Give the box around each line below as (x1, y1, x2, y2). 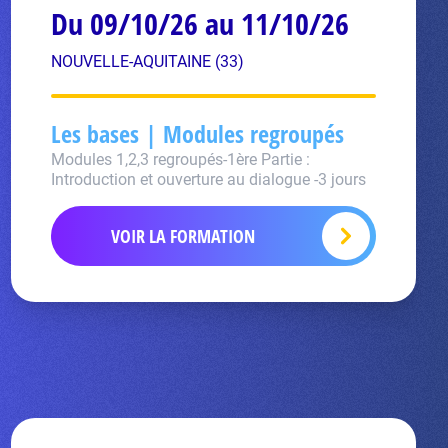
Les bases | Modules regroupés (50, 117, 344, 150)
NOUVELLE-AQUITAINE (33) (50, 52, 244, 71)
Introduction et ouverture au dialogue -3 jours (50, 170, 366, 189)
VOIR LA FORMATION (111, 224, 256, 248)
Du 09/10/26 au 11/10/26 (50, 3, 349, 44)
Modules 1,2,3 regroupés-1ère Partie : (50, 150, 310, 169)
